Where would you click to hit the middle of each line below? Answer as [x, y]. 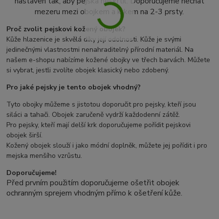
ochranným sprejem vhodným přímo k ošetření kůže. [95, 193]
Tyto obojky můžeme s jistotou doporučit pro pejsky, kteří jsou [101, 104]
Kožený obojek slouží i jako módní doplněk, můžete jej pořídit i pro [107, 145]
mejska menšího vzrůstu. [44, 155]
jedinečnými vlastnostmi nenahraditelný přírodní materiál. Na [100, 49]
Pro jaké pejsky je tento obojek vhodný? [74, 87]
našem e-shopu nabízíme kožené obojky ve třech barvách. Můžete [109, 60]
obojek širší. [25, 135]
